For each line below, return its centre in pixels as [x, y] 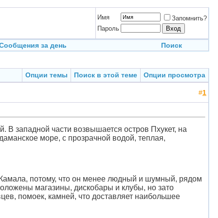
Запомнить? [189, 18]
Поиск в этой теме [106, 75]
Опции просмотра [174, 75]
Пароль [108, 28]
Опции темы [46, 75]
